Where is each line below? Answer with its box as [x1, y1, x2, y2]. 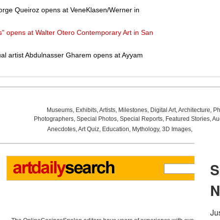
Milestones [118, 107, 147, 113]
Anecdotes [47, 126, 76, 133]
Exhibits [75, 107, 97, 113]
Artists [99, 107, 115, 113]
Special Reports [119, 115, 163, 122]
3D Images [162, 126, 191, 133]
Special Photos [76, 115, 117, 122]
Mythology [132, 126, 159, 133]
